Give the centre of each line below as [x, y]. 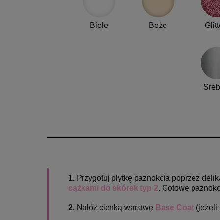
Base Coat [175, 208]
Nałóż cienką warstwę [116, 208]
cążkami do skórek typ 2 [113, 188]
